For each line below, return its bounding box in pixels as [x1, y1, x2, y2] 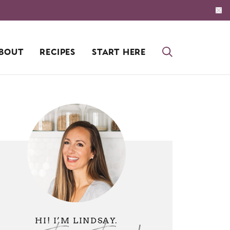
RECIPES [40, 49, 75, 57]
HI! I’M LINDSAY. [35, 216, 119, 226]
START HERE [92, 49, 146, 57]
